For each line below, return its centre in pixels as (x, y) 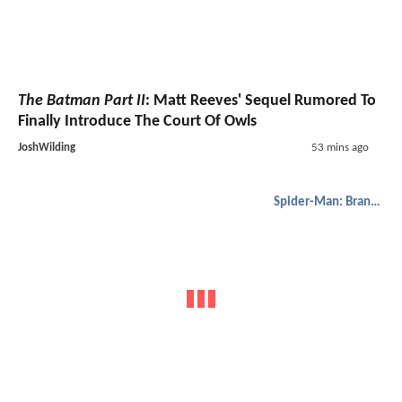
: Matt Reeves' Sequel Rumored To (261, 101)
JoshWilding (47, 148)
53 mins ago (340, 148)
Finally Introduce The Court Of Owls (137, 122)
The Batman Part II (82, 101)
